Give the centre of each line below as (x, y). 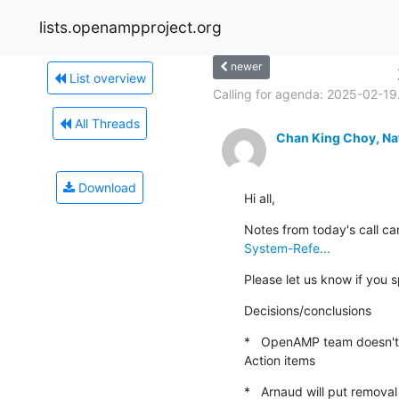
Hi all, (260, 198)
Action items (280, 360)
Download (106, 187)
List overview (106, 77)
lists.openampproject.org (130, 27)
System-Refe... (287, 248)
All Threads (106, 123)
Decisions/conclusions (308, 310)
